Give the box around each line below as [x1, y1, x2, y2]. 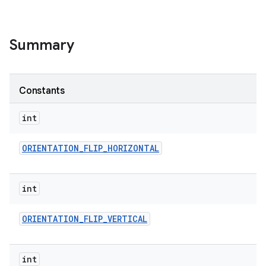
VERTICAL [107, 213, 147, 224]
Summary [9, 36, 74, 54]
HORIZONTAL [107, 142, 159, 154]
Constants [19, 85, 65, 97]
